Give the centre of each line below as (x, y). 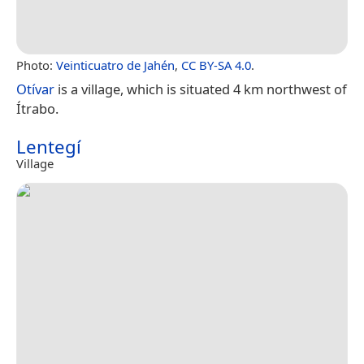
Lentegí (49, 146)
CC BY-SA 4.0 (216, 65)
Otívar (35, 89)
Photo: (36, 65)
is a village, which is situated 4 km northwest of (201, 89)
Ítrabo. (37, 108)
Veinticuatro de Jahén (115, 65)
